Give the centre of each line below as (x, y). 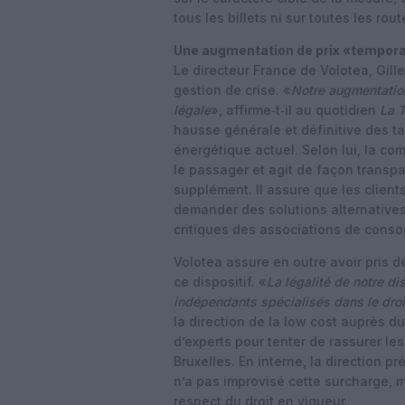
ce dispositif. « (220, 282)
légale (192, 110)
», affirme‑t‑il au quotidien (295, 110)
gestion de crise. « (232, 90)
